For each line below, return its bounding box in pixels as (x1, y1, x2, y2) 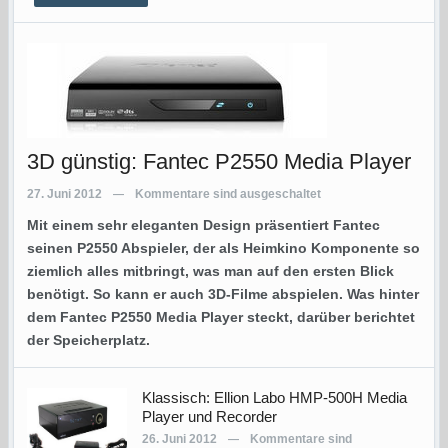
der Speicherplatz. (27, 332, 150, 349)
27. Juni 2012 (27, 187, 102, 202)
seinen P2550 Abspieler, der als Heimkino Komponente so (27, 240, 420, 257)
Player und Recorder (142, 408, 277, 426)
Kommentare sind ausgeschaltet (135, 187, 321, 202)
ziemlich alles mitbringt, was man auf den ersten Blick (27, 263, 394, 280)
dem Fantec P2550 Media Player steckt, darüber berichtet (27, 309, 415, 326)
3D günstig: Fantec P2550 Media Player (27, 149, 411, 175)
